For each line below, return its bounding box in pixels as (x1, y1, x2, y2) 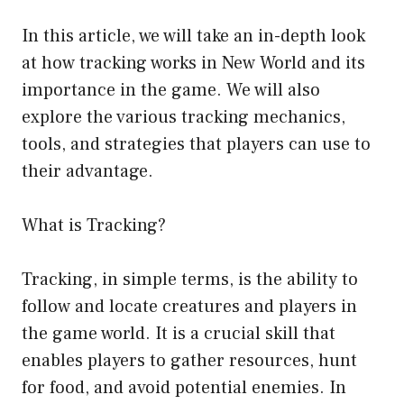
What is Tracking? (22, 214, 166, 238)
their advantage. (22, 160, 153, 184)
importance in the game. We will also (22, 78, 320, 103)
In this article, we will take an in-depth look (22, 24, 365, 49)
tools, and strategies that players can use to (22, 133, 371, 157)
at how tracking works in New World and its (22, 51, 365, 76)
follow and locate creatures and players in (22, 295, 357, 319)
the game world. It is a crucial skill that (22, 322, 335, 346)
